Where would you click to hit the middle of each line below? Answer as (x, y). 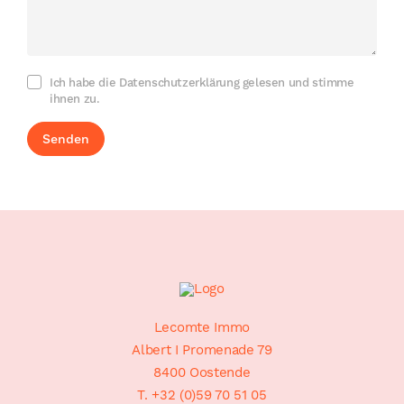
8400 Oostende (202, 372)
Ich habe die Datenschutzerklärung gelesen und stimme (202, 83)
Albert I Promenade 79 (202, 350)
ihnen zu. (75, 99)
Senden (66, 139)
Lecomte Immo (202, 327)
